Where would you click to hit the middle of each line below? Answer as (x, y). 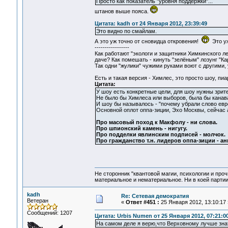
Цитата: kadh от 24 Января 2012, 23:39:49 (151, 24)
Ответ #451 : (142, 202)
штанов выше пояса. (122, 11)
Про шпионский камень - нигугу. (141, 129)
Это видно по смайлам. (126, 31)
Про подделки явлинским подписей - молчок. (161, 135)
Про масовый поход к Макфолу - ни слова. (156, 122)
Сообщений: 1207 (49, 213)
